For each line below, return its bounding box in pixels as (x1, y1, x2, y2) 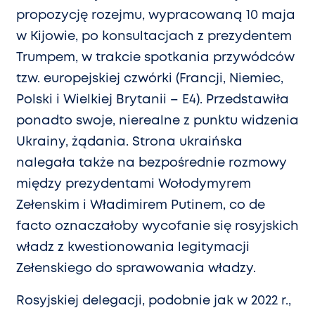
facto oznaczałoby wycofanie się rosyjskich (16, 221, 299, 233)
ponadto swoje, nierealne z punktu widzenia (16, 115, 299, 127)
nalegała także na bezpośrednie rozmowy (16, 157, 287, 169)
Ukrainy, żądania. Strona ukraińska (16, 136, 243, 148)
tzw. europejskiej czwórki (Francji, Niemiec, (16, 73, 283, 85)
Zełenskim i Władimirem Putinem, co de (16, 200, 265, 212)
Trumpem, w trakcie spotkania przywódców (16, 52, 295, 64)
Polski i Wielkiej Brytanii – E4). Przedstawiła (16, 94, 289, 106)
